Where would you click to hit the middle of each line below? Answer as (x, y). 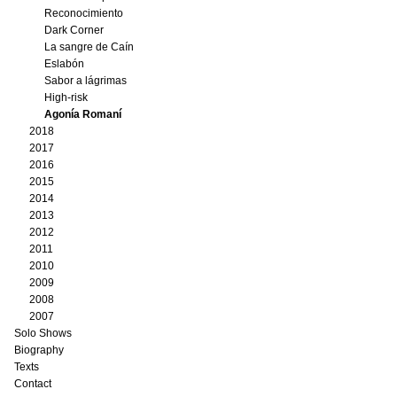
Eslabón (64, 64)
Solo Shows (43, 333)
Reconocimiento (84, 13)
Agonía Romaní (83, 114)
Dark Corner (74, 30)
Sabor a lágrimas (86, 81)
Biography (39, 350)
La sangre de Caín (89, 47)
